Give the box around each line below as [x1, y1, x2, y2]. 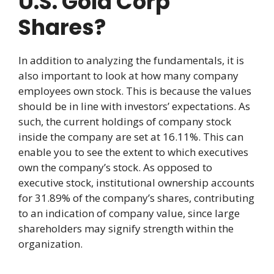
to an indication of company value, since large [18, 206, 240, 220]
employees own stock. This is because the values [18, 83, 251, 98]
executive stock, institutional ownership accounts [18, 175, 254, 190]
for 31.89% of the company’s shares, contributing [18, 190, 254, 205]
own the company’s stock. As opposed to [18, 160, 212, 174]
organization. [18, 236, 83, 251]
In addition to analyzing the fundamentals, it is [18, 53, 244, 67]
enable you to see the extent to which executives [18, 144, 248, 159]
